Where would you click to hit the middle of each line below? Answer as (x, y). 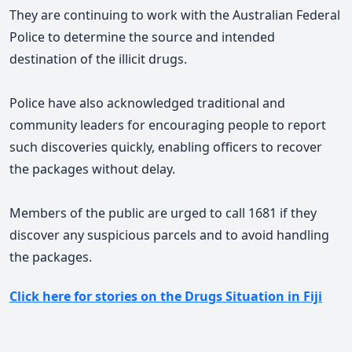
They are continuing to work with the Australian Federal (175, 15)
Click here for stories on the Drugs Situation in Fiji (166, 296)
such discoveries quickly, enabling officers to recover (166, 147)
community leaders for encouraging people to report (168, 125)
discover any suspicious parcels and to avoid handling (169, 235)
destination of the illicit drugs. (98, 59)
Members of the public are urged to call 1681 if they (163, 213)
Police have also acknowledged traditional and (147, 103)
